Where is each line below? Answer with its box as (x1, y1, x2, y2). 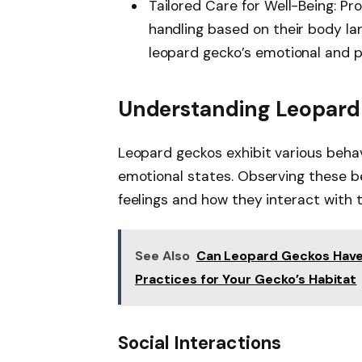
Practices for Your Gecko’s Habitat (135, 270, 357, 288)
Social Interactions (117, 330, 281, 355)
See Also (135, 246, 190, 264)
